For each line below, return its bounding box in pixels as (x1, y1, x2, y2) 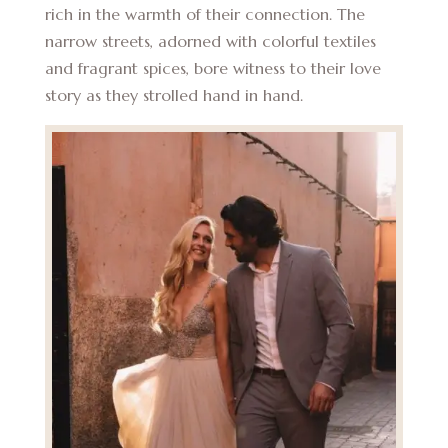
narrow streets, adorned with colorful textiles (44, 30, 376, 51)
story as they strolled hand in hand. (44, 84, 303, 105)
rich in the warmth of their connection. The (44, 3, 365, 24)
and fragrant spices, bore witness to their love (44, 57, 381, 78)
